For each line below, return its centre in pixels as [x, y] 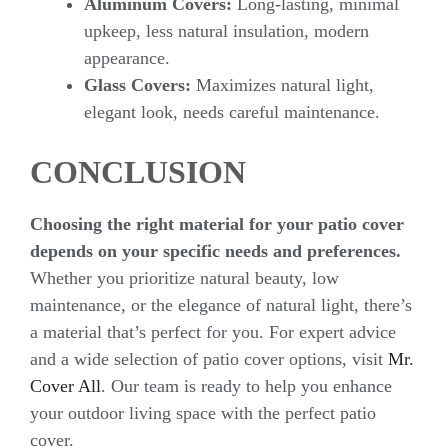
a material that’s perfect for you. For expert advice [213, 331]
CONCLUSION [138, 171]
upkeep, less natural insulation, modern [226, 30]
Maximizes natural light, [282, 84]
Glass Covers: [137, 84]
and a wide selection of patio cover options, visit [206, 358]
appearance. [127, 57]
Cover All [65, 385]
